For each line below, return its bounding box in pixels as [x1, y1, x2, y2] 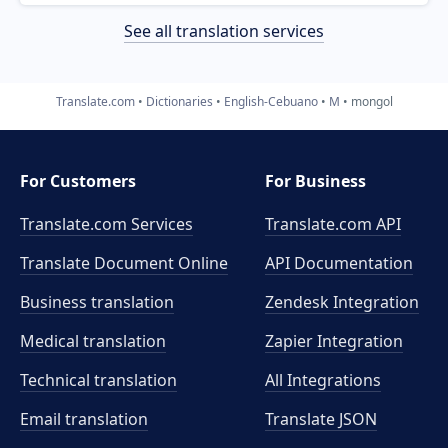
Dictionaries [145, 92, 213, 110]
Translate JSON [265, 408, 378, 430]
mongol [350, 92, 393, 110]
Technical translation [20, 369, 177, 391]
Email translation [20, 408, 148, 430]
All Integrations [265, 369, 382, 391]
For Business [265, 170, 367, 192]
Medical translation [20, 330, 166, 352]
